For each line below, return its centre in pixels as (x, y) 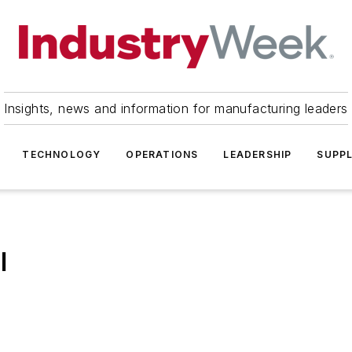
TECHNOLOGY (62, 154)
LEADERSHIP (258, 154)
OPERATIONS (162, 154)
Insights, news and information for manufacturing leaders (176, 108)
